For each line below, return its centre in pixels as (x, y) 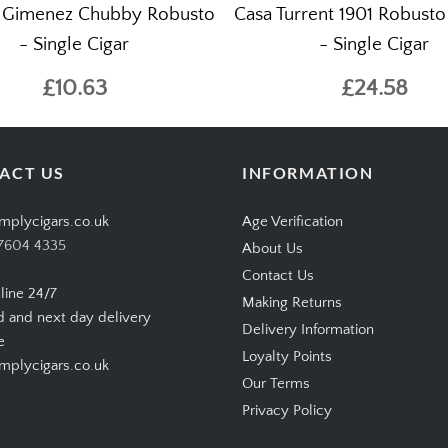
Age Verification (292, 222)
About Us (272, 249)
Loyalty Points (287, 357)
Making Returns (292, 303)
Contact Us (278, 276)
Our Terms (276, 384)
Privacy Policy (287, 411)
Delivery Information (308, 330)
